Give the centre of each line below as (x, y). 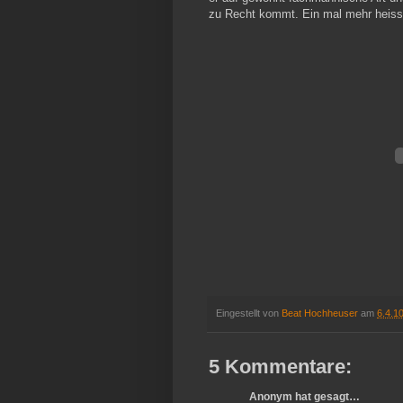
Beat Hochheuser (320, 313)
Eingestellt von (249, 313)
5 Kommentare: (280, 367)
